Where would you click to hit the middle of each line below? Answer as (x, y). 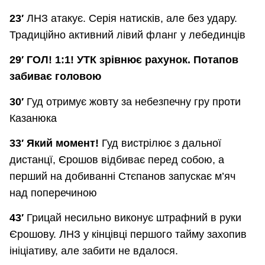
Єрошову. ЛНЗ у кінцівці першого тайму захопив (128, 235)
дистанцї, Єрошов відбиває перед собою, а (117, 160)
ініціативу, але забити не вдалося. (95, 251)
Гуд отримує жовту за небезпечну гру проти (134, 101)
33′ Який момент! (56, 143)
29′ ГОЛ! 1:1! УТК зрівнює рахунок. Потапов (124, 60)
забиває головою (55, 77)
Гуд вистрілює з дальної (161, 143)
